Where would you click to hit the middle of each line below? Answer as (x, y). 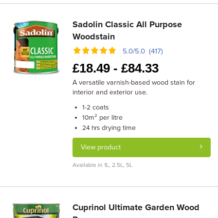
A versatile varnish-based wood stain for (134, 82)
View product (101, 147)
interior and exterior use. (110, 92)
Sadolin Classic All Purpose (127, 24)
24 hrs (91, 128)
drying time (118, 128)
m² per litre (106, 118)
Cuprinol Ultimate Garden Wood (136, 207)
